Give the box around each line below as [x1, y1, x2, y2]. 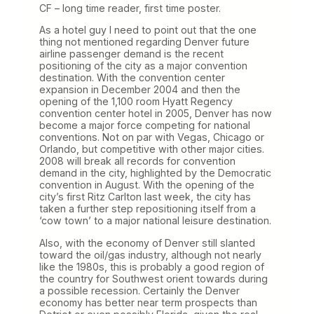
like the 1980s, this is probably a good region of [39, 260, 264, 273]
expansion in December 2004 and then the [39, 83, 240, 96]
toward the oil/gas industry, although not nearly [39, 248, 261, 261]
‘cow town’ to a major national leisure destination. [39, 214, 271, 227]
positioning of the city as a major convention [39, 60, 247, 72]
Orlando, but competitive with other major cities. [39, 143, 264, 156]
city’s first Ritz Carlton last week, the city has [39, 191, 251, 203]
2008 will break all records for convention [39, 155, 235, 168]
